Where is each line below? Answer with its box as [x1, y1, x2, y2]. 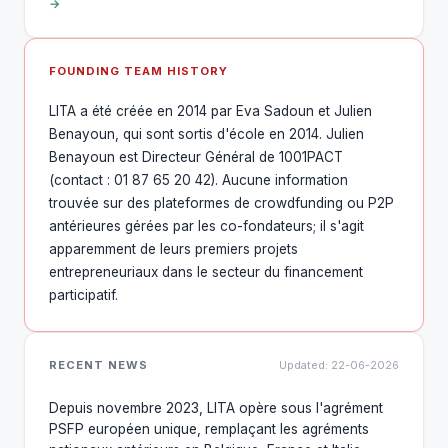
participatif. [49, 286, 118, 303]
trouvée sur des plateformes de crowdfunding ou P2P [49, 194, 394, 211]
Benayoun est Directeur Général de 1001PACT [49, 148, 343, 165]
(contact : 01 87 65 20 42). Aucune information [49, 171, 348, 188]
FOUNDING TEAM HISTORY [49, 63, 229, 78]
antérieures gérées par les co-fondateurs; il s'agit [49, 217, 364, 234]
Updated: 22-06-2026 [279, 357, 399, 372]
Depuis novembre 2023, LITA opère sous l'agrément [49, 399, 383, 416]
